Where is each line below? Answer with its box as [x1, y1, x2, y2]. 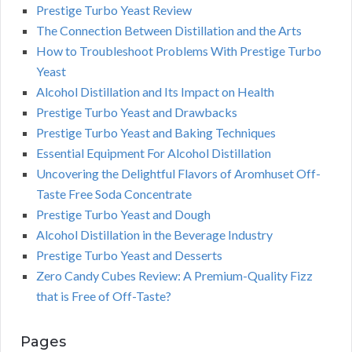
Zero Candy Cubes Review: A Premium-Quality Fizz [36, 267, 313, 283]
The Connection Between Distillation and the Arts [36, 22, 302, 38]
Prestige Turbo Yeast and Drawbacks [36, 104, 237, 119]
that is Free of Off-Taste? [36, 288, 171, 303]
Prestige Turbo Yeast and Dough [36, 206, 211, 222]
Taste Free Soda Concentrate [36, 185, 192, 201]
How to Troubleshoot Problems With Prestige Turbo [36, 42, 321, 58]
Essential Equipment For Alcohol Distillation [36, 145, 271, 160]
